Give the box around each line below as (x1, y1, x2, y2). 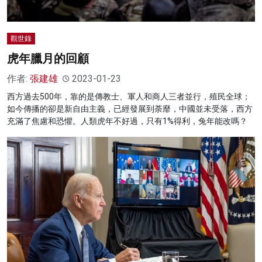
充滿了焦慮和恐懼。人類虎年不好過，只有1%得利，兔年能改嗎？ (7, 116, 247, 126)
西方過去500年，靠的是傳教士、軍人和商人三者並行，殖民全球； (7, 92, 250, 102)
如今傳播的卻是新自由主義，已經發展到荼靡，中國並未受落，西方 (7, 104, 253, 114)
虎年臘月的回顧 (7, 51, 89, 66)
